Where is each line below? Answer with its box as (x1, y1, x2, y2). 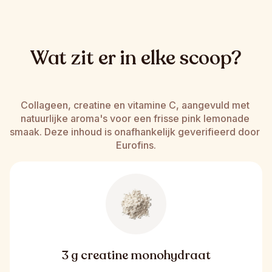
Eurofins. (116, 138, 156, 151)
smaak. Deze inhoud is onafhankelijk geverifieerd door (10, 125, 260, 138)
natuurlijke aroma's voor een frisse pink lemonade (20, 112, 250, 124)
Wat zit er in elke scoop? (30, 44, 242, 72)
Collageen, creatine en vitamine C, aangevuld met (20, 98, 250, 111)
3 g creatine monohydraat (61, 246, 211, 263)
